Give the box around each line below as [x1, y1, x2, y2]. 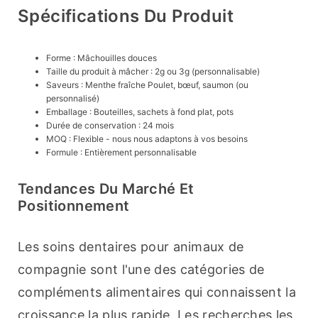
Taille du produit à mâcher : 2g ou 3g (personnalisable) [46, 66, 260, 77]
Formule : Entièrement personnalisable [46, 147, 197, 158]
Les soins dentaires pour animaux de [18, 239, 244, 255]
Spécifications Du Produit [18, 6, 234, 27]
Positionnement [18, 197, 130, 215]
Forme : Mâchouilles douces [46, 53, 157, 64]
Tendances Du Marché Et [18, 180, 194, 198]
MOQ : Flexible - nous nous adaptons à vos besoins [46, 133, 248, 145]
